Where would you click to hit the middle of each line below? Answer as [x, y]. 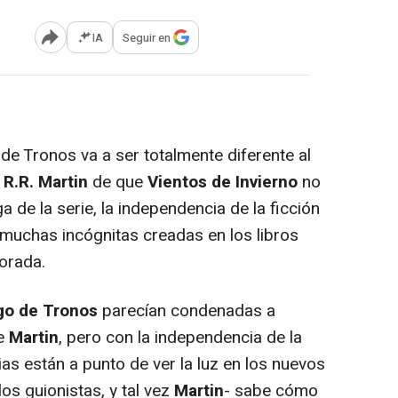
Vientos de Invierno [223, 183]
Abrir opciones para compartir [122, 44]
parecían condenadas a [187, 311]
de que [118, 183]
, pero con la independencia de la [180, 338]
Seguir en [147, 37]
